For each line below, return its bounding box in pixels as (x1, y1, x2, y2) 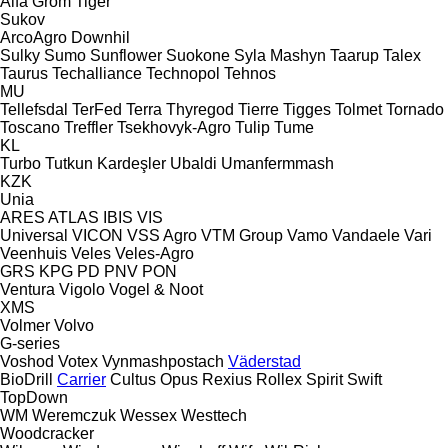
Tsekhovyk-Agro (117, 118, 231, 136)
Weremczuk (32, 406, 116, 424)
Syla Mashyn (234, 46, 326, 64)
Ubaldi (170, 154, 217, 172)
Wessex (120, 406, 177, 424)
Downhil (71, 28, 130, 46)
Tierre (238, 100, 279, 118)
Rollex (256, 370, 302, 388)
